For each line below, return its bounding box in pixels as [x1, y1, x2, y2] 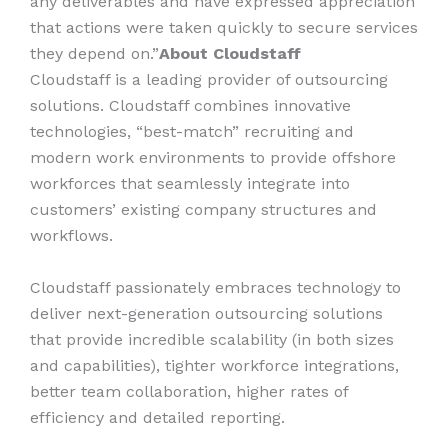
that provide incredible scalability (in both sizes [30, 329, 394, 349]
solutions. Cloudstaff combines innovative [30, 96, 351, 116]
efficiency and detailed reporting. [30, 407, 285, 427]
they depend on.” [30, 44, 159, 64]
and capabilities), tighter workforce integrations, [30, 355, 399, 375]
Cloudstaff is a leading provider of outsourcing [30, 70, 388, 90]
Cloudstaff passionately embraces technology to [30, 277, 401, 297]
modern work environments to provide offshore [30, 148, 396, 168]
